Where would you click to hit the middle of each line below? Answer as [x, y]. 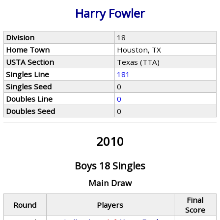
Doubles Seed [31, 111]
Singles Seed [29, 86]
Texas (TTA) [138, 62]
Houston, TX [139, 50]
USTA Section [30, 62]
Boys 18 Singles [110, 166]
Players [110, 205]
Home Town [28, 50]
